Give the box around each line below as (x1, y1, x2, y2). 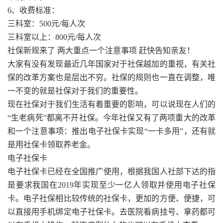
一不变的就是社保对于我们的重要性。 (7, 86, 143, 95)
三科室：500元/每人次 (7, 19, 85, 28)
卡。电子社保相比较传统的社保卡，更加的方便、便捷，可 (7, 194, 216, 203)
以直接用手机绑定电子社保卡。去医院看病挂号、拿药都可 (7, 207, 216, 216)
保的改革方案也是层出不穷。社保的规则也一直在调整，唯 (7, 73, 216, 82)
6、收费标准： (7, 5, 59, 14)
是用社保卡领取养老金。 (7, 140, 95, 149)
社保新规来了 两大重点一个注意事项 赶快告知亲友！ (7, 46, 195, 55)
